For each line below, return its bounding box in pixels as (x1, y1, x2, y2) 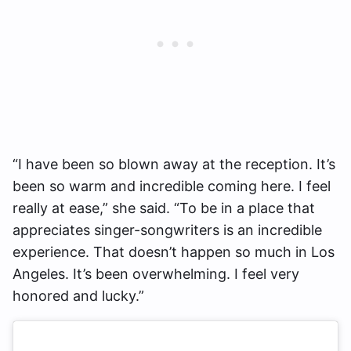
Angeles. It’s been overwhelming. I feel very (13, 265, 299, 282)
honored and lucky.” (13, 287, 144, 304)
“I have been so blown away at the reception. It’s (13, 155, 335, 172)
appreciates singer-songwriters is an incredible (13, 221, 322, 238)
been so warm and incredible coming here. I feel (13, 177, 331, 194)
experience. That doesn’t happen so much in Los (13, 243, 335, 260)
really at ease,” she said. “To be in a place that (13, 199, 315, 216)
